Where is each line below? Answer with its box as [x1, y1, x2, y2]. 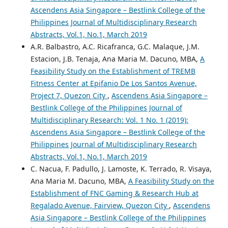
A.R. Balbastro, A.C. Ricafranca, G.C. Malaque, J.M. [30, 42, 199, 52]
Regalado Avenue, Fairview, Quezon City [30, 201, 169, 211]
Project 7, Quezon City [30, 91, 107, 101]
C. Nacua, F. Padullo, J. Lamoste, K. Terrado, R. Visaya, [30, 164, 212, 174]
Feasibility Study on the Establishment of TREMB [30, 66, 195, 76]
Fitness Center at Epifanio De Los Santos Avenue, [30, 78, 197, 89]
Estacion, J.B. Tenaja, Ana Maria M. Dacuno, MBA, [30, 54, 200, 64]
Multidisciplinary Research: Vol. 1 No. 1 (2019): [30, 115, 188, 125]
